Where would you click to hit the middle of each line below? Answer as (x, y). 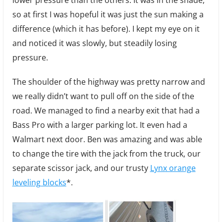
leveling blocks (39, 183)
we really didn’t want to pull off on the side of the (103, 96)
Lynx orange (173, 168)
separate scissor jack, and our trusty (81, 168)
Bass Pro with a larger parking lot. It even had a (100, 125)
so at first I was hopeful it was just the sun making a (108, 15)
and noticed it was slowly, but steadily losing (94, 43)
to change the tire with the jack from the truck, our (106, 154)
